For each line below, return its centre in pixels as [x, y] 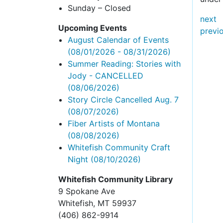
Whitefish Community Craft [119, 147]
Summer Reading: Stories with [124, 64]
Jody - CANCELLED [106, 76]
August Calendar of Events [118, 40]
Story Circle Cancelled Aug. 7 [123, 100]
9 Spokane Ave [87, 191]
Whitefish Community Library [115, 179]
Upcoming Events [93, 28]
